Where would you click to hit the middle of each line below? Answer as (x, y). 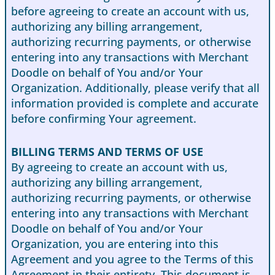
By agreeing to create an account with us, (119, 167)
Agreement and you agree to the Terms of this (132, 259)
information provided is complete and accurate (135, 103)
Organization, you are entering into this (115, 243)
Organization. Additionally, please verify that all (135, 87)
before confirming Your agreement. (104, 118)
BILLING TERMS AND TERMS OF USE (107, 151)
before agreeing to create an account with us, (130, 11)
